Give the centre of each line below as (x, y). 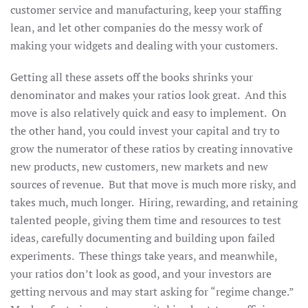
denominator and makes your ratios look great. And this (148, 95)
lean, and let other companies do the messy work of (136, 27)
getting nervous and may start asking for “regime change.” (153, 291)
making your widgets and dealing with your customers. (146, 45)
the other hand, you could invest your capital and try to (145, 131)
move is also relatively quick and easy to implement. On (148, 113)
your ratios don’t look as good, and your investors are (141, 274)
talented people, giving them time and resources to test (146, 220)
